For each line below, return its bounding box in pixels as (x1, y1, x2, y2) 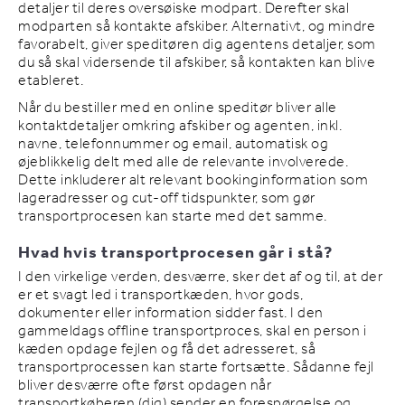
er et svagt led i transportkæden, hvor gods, (18, 281, 303, 309)
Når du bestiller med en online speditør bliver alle (18, 94, 337, 122)
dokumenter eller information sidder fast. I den (18, 299, 324, 327)
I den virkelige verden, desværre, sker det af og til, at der (18, 263, 382, 291)
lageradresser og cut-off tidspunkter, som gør (18, 184, 316, 212)
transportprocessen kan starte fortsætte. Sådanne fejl (18, 353, 374, 381)
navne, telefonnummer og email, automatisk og (18, 130, 328, 158)
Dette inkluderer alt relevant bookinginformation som (18, 166, 368, 194)
